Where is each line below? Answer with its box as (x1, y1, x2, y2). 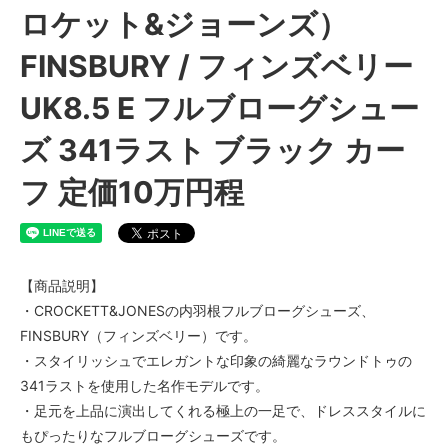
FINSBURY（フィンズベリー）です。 (20, 327, 257, 345)
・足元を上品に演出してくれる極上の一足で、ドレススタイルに (20, 402, 426, 420)
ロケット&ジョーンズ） (20, 6, 348, 43)
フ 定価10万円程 (20, 174, 244, 211)
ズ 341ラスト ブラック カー (20, 132, 405, 169)
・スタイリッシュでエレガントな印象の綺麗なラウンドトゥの (20, 352, 412, 370)
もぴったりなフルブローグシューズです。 (20, 427, 286, 445)
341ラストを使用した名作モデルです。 (20, 377, 269, 395)
